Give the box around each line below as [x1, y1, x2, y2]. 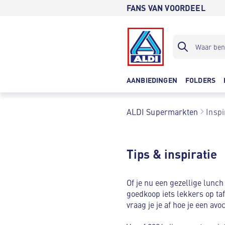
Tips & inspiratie [127, 145, 217, 162]
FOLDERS [185, 75, 216, 85]
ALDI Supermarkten [127, 106, 198, 117]
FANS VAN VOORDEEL [127, 2, 205, 14]
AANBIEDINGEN [127, 75, 177, 85]
